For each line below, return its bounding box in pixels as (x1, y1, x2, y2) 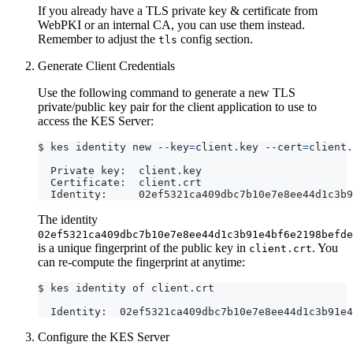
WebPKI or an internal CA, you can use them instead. (38, 17, 305, 32)
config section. (177, 32, 253, 46)
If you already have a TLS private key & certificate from (38, 3, 318, 17)
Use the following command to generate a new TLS (38, 85, 295, 99)
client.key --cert (195, 140, 303, 153)
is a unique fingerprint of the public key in (38, 240, 249, 255)
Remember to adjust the (38, 32, 158, 46)
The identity (38, 212, 98, 226)
